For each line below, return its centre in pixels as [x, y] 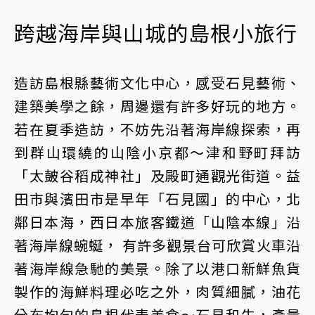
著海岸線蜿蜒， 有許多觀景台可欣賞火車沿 [157, 245]
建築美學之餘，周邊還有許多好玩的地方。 [157, 105]
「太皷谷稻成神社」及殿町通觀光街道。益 [157, 175]
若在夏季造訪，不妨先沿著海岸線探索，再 [157, 129]
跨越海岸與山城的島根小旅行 [156, 32]
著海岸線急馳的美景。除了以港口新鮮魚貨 [157, 268]
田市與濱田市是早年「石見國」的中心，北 [157, 198]
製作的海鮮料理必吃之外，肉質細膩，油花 [157, 291]
